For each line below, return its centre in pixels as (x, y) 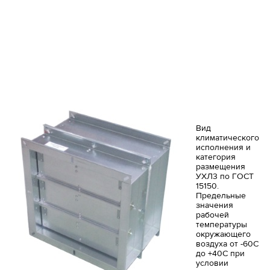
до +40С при (220, 253)
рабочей (212, 215)
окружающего (223, 234)
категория (215, 157)
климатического (227, 138)
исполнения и (223, 147)
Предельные (221, 196)
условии (212, 263)
